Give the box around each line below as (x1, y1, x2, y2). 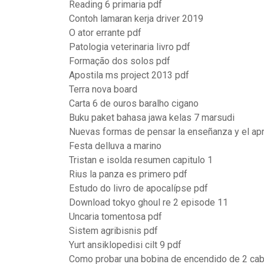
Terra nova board (69, 84, 137, 95)
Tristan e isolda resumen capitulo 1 (69, 154, 213, 166)
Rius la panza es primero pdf (69, 169, 187, 180)
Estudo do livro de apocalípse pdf (69, 183, 208, 194)
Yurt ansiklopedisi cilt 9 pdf (69, 239, 181, 250)
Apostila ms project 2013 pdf (69, 70, 189, 81)
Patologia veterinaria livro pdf (69, 41, 190, 52)
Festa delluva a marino (69, 140, 161, 151)
